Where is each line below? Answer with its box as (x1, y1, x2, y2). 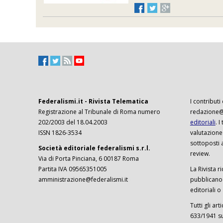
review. (190, 149, 210, 158)
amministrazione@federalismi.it (38, 175, 128, 184)
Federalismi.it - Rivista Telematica (38, 97, 148, 106)
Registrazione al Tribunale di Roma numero (38, 108, 160, 116)
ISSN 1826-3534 (38, 128, 82, 137)
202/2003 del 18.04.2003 (38, 118, 108, 127)
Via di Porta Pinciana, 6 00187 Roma (38, 154, 139, 163)
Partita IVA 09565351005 (38, 165, 107, 174)
